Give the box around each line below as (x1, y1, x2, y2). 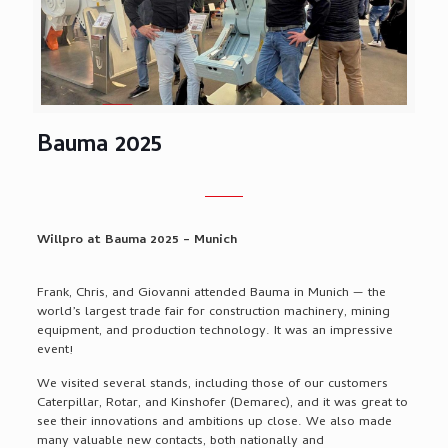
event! (36, 339, 73, 361)
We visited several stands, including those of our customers (36, 373, 388, 395)
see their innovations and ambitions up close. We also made (36, 411, 392, 433)
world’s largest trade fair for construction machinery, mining (36, 301, 390, 323)
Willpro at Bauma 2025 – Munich (36, 229, 237, 251)
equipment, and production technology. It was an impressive (36, 320, 393, 342)
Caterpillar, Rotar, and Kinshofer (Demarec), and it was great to (36, 392, 408, 414)
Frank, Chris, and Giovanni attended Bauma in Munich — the (36, 282, 386, 304)
